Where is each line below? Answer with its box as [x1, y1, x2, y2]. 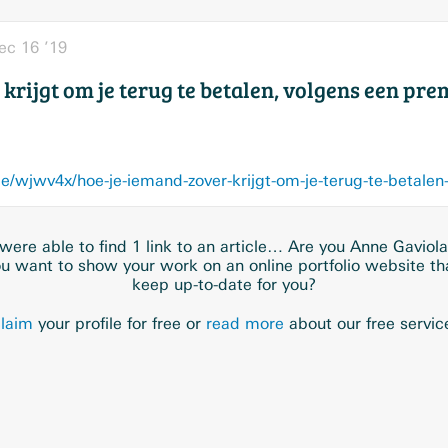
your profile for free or [33, 314, 206, 333]
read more [206, 314, 284, 333]
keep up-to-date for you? [132, 275, 316, 294]
